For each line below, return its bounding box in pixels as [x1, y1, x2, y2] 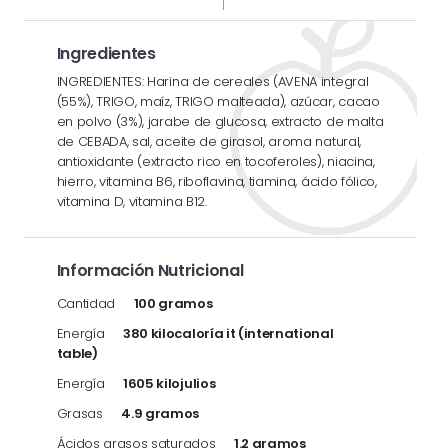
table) [56, 344, 98, 363]
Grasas [56, 404, 107, 423]
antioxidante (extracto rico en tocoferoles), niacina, [56, 152, 375, 171]
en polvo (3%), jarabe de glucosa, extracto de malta [56, 112, 384, 131]
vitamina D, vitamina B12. [56, 192, 207, 211]
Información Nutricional [56, 259, 244, 282]
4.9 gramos [121, 404, 200, 423]
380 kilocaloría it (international [123, 324, 334, 343]
